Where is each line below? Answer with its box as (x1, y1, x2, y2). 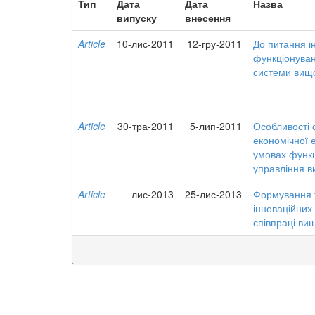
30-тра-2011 (117, 119, 174, 133)
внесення (185, 11, 231, 25)
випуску (117, 11, 157, 25)
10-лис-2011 (117, 37, 174, 51)
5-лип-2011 (190, 119, 242, 133)
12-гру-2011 (187, 37, 242, 51)
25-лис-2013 (185, 187, 242, 201)
